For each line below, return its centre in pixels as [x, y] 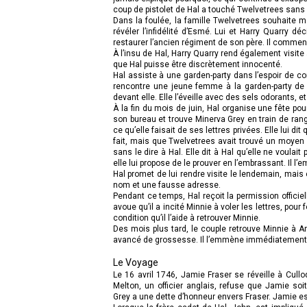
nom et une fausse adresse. [167, 185]
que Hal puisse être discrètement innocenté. [198, 64]
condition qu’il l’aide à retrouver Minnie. [187, 218]
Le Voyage [136, 262]
